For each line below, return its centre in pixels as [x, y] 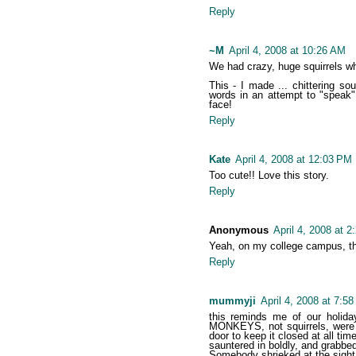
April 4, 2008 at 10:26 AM [287, 51]
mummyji [232, 301]
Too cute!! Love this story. [269, 176]
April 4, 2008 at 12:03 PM [293, 160]
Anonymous [238, 230]
